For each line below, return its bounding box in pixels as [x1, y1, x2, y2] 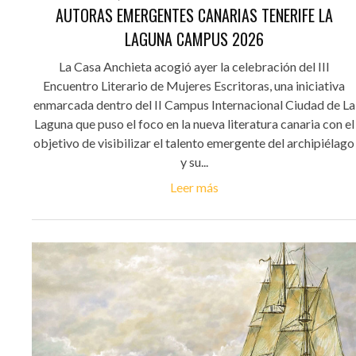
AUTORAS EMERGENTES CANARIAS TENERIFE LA [55, 3, 333, 28]
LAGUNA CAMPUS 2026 [124, 27, 264, 52]
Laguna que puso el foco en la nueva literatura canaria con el [33, 116, 354, 132]
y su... [180, 154, 208, 170]
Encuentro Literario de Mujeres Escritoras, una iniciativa [43, 78, 345, 94]
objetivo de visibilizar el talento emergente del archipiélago [33, 135, 354, 151]
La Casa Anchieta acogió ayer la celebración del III [58, 59, 330, 75]
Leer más [169, 180, 219, 195]
